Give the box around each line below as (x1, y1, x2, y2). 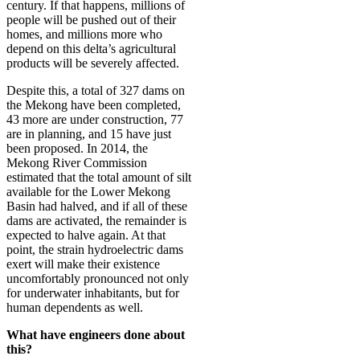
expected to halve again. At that (6, 227, 166, 242)
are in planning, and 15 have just (6, 126, 171, 141)
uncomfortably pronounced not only (6, 271, 189, 285)
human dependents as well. (6, 300, 143, 314)
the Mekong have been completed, (6, 97, 181, 112)
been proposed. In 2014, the (6, 141, 148, 155)
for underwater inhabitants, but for (6, 285, 179, 300)
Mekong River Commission (6, 155, 147, 170)
